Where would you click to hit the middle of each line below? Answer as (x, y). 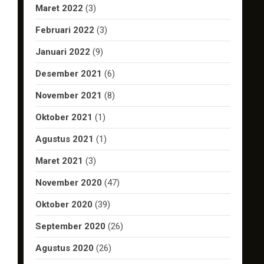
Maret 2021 (59, 161)
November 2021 (69, 95)
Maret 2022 (59, 8)
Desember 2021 (69, 74)
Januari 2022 (63, 52)
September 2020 (70, 226)
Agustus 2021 (65, 139)
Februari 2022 (65, 30)
